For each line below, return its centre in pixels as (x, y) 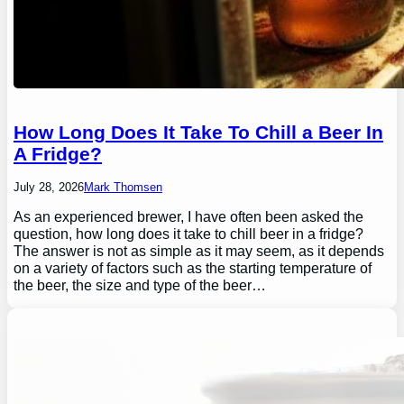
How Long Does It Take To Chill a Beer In (199, 133)
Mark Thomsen (124, 188)
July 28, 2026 (49, 188)
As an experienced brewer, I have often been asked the (189, 217)
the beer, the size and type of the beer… (140, 285)
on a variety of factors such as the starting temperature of (193, 268)
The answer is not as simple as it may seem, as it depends (199, 251)
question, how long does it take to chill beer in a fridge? (189, 234)
